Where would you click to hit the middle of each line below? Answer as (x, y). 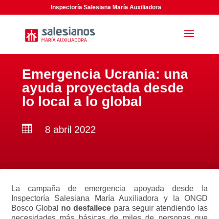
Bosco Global (36, 208)
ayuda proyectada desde (103, 88)
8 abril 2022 (70, 130)
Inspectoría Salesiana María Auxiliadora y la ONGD (109, 198)
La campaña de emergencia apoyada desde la (109, 188)
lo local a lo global (82, 101)
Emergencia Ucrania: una (105, 74)
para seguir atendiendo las (161, 208)
